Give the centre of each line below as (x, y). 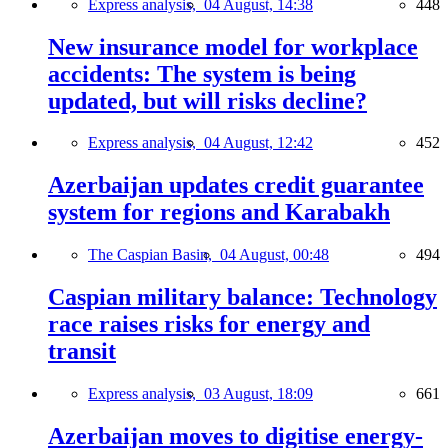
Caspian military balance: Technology (242, 297)
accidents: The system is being (202, 73)
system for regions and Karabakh (219, 212)
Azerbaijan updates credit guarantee (236, 185)
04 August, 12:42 (258, 143)
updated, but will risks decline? (207, 100)
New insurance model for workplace (233, 46)
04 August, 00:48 (274, 255)
